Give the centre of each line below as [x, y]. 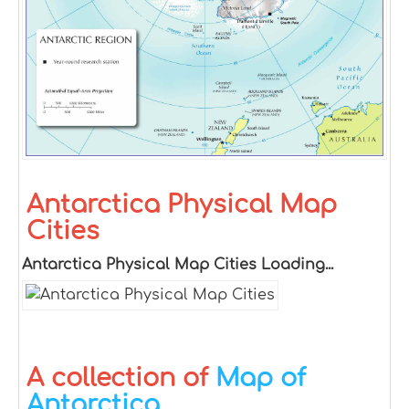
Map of [261, 378]
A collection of [121, 378]
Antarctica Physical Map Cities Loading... [178, 265]
